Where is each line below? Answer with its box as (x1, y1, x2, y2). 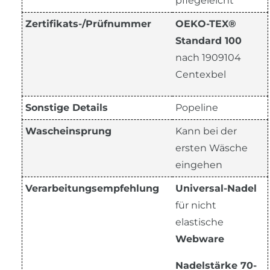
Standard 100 (175, 34, 242, 46)
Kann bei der (175, 125, 237, 137)
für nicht (175, 199, 216, 211)
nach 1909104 (175, 51, 241, 63)
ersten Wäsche (175, 142, 248, 154)
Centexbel (175, 68, 226, 80)
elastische (175, 216, 224, 228)
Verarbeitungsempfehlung (25, 182, 159, 194)
